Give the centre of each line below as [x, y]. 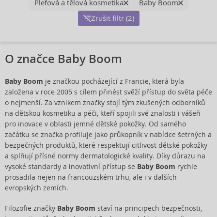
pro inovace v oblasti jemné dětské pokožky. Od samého [95, 124]
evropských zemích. [37, 188]
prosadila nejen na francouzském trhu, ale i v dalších [91, 177]
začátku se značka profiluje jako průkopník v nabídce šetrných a [108, 135]
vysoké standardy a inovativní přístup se [71, 167]
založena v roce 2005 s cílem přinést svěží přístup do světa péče [108, 92]
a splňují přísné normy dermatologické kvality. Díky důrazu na [105, 156]
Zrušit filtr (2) [112, 18]
